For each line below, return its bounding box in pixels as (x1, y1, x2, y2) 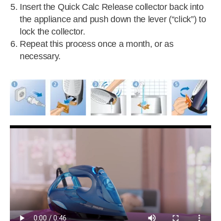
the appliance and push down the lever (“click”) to (20, 14, 206, 24)
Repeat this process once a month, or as (20, 39, 174, 49)
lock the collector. (20, 27, 85, 37)
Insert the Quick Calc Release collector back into (20, 2, 204, 12)
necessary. (20, 51, 61, 61)
